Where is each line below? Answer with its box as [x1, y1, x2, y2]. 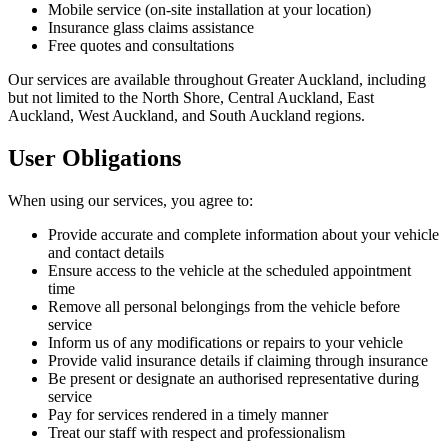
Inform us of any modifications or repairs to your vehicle [48, 334, 403, 352]
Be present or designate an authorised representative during [48, 370, 419, 388]
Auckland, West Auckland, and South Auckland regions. [8, 107, 365, 125]
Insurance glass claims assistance [48, 19, 254, 37]
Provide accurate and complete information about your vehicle [48, 226, 439, 244]
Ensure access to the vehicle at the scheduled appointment [48, 262, 411, 280]
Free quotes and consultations [48, 37, 234, 55]
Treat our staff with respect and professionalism [48, 424, 345, 442]
